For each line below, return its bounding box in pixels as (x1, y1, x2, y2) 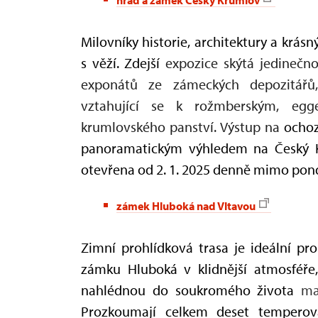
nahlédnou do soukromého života (81, 280, 301, 299)
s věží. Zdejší (81, 53, 166, 72)
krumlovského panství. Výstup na (81, 117, 280, 136)
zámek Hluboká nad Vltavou (116, 198, 256, 213)
